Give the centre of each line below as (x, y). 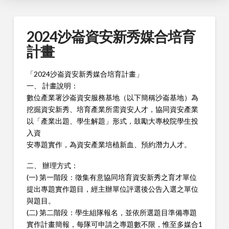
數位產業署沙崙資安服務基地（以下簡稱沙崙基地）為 (112, 97)
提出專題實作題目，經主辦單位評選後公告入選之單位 (112, 189)
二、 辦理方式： (52, 165)
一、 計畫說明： (52, 85)
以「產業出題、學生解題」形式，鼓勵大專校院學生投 (112, 121)
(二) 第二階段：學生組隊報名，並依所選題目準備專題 (111, 212)
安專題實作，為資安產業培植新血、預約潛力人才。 (109, 144)
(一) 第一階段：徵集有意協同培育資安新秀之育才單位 (111, 177)
